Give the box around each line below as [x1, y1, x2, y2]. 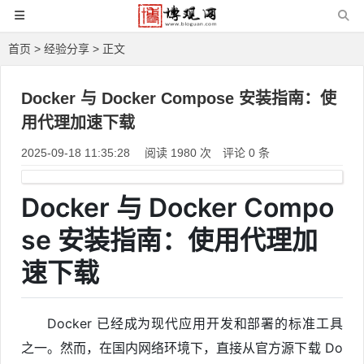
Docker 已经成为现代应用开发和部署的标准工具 [47, 314, 343, 331]
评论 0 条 [223, 146, 270, 159]
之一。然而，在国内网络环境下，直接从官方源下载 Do [21, 339, 343, 356]
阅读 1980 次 [145, 146, 214, 159]
